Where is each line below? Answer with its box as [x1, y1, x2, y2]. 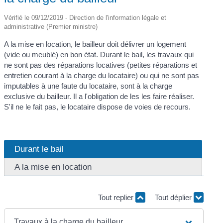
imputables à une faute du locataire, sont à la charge [4, 81, 173, 90]
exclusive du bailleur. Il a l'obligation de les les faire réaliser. [4, 92, 195, 101]
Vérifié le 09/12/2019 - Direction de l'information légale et [4, 13, 167, 21]
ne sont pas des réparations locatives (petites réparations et [4, 60, 198, 69]
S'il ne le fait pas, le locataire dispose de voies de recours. [4, 102, 191, 111]
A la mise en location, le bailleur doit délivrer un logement [4, 39, 187, 48]
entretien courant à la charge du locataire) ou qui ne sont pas [4, 71, 200, 80]
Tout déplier [154, 193, 194, 202]
